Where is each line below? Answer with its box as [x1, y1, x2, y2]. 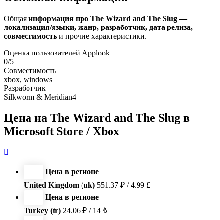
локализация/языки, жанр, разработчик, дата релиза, [4, 23, 192, 31]
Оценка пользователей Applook [4, 48, 110, 57]
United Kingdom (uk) [24, 180, 95, 189]
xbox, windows [4, 75, 52, 83]
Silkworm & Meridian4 [4, 92, 76, 101]
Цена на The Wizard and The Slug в [4, 111, 190, 124]
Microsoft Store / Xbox [4, 124, 119, 137]
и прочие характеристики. [57, 31, 147, 40]
